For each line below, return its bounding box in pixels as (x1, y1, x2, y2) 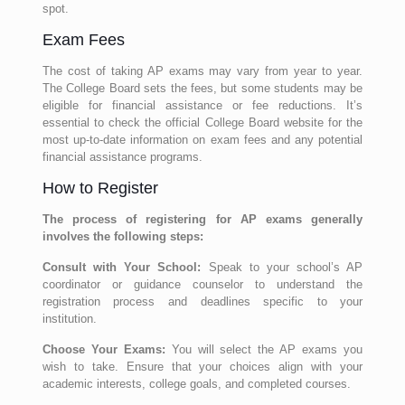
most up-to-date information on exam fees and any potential (42, 133, 363, 146)
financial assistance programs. (42, 150, 202, 164)
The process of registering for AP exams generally (42, 212, 363, 226)
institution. (42, 312, 97, 325)
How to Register (42, 179, 158, 197)
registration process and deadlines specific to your (42, 295, 363, 308)
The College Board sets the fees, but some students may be (42, 81, 363, 95)
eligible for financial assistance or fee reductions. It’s (42, 99, 363, 112)
